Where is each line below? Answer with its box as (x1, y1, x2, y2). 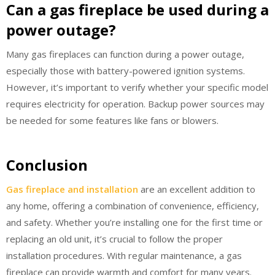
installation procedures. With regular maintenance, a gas (6, 249, 242, 261)
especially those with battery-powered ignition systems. (6, 64, 245, 77)
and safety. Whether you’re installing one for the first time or (6, 216, 263, 228)
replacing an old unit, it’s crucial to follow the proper (6, 233, 223, 245)
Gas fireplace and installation (6, 183, 138, 195)
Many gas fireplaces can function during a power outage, (6, 47, 244, 60)
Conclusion (6, 155, 88, 175)
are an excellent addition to (138, 183, 255, 195)
